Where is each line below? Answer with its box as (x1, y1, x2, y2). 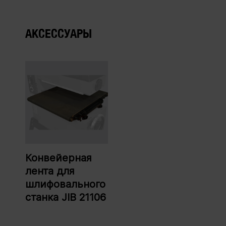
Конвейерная (25, 152, 92, 164)
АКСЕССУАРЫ (25, 26, 92, 41)
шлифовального (25, 178, 105, 191)
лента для (25, 165, 75, 178)
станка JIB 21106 (25, 191, 106, 204)
